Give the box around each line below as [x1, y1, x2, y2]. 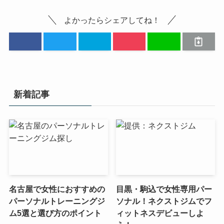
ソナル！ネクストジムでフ [116, 196, 212, 206]
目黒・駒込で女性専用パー [116, 184, 212, 194]
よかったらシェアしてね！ [64, 15, 160, 24]
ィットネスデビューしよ [116, 208, 204, 218]
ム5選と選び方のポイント [8, 208, 101, 218]
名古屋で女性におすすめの [8, 184, 105, 194]
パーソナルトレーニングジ [8, 196, 105, 206]
